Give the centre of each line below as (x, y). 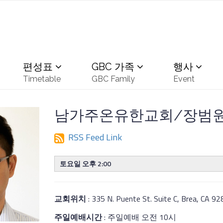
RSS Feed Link (93, 137)
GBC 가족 (113, 67)
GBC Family (113, 79)
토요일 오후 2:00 (85, 164)
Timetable (42, 79)
